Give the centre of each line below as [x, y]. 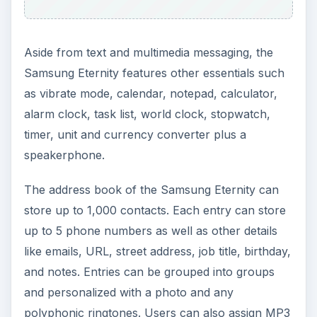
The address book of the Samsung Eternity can [151, 189]
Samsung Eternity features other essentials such [154, 73]
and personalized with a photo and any [128, 292]
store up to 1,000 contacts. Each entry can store [155, 210]
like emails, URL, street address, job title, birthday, [157, 251]
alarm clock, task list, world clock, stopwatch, [147, 114]
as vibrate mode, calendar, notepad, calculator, [150, 93]
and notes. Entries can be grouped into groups [149, 271]
